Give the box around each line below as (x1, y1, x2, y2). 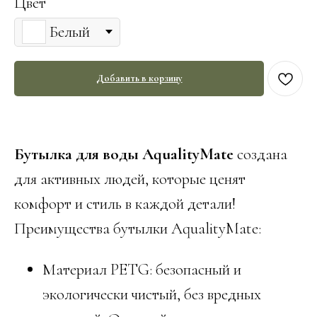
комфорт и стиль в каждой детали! (14, 193, 236, 214)
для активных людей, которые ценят (14, 168, 246, 189)
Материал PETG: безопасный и (42, 259, 241, 279)
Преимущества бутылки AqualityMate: (14, 218, 261, 238)
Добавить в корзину (96, 71, 183, 84)
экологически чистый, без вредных (42, 284, 261, 304)
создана (234, 144, 287, 164)
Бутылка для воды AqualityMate (14, 144, 234, 164)
